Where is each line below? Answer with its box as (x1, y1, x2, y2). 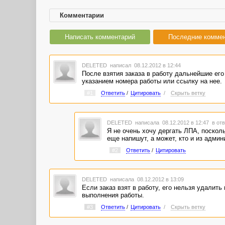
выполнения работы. (81, 191, 144, 199)
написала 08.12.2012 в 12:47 (133, 119, 212, 126)
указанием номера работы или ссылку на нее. (81, 77, 222, 85)
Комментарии (60, 12, 104, 19)
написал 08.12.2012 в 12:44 (108, 62, 181, 68)
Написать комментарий (65, 33, 135, 41)
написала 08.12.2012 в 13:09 (108, 176, 184, 183)
